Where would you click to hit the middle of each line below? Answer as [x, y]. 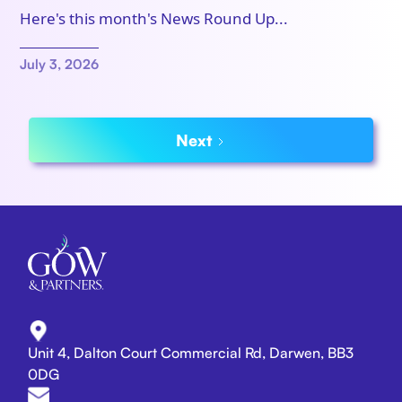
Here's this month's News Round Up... [154, 19]
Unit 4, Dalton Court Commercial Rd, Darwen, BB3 [191, 353]
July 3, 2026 [60, 65]
